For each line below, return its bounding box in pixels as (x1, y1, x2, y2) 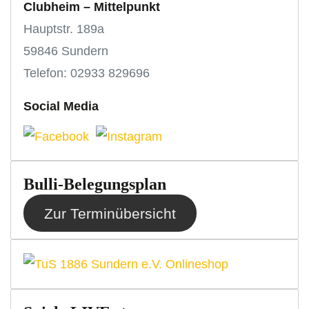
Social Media (23, 99, 99, 114)
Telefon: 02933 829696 (23, 66, 150, 81)
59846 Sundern (23, 43, 109, 59)
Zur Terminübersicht (43, 205, 176, 221)
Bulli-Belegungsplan (23, 175, 167, 194)
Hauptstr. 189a (23, 21, 105, 37)
